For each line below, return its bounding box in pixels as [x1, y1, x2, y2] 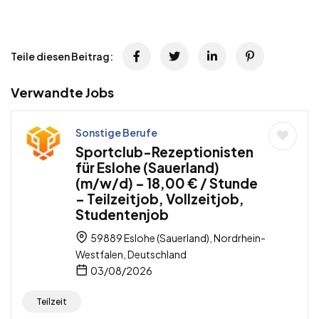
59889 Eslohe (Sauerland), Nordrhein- [89, 231, 266, 244]
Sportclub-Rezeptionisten [75, 142, 253, 160]
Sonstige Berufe [75, 125, 157, 139]
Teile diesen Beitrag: [11, 49, 113, 63]
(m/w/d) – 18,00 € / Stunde [75, 174, 258, 192]
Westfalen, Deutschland [75, 247, 187, 261]
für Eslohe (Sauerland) [75, 158, 219, 176]
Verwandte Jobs [11, 83, 114, 100]
